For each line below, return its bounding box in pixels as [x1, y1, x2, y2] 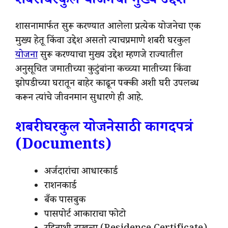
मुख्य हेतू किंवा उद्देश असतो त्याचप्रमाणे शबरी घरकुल [15, 34, 190, 50]
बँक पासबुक [44, 193, 85, 209]
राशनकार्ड [44, 179, 76, 194]
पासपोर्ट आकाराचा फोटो [44, 207, 126, 223]
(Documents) [15, 134, 111, 158]
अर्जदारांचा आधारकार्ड [44, 164, 118, 180]
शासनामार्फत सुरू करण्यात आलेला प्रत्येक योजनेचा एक [15, 20, 201, 36]
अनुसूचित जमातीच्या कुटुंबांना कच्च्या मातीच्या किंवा [15, 63, 191, 78]
